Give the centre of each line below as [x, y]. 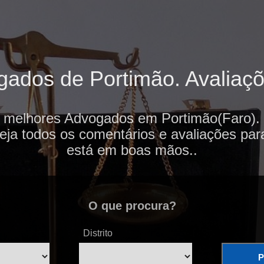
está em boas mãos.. [132, 150]
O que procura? [132, 206]
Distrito [98, 233]
